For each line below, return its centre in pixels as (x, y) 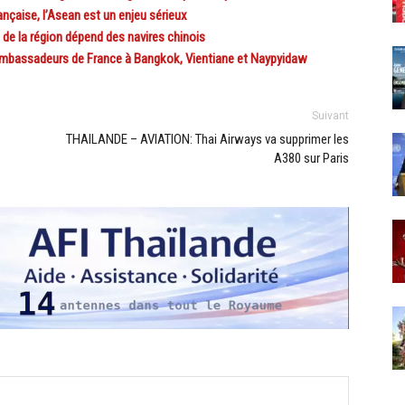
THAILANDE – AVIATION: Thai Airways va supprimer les (207, 139)
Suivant (330, 116)
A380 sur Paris (311, 158)
